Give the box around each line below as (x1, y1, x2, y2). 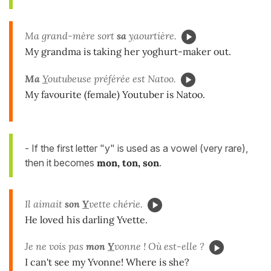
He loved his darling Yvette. (25, 213, 148, 226)
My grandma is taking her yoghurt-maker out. (25, 45, 231, 57)
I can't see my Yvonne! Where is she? (25, 256, 189, 269)
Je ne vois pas (25, 240, 86, 253)
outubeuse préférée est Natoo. (48, 72, 176, 85)
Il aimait (25, 197, 65, 210)
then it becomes (25, 156, 97, 169)
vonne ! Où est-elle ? (114, 240, 204, 253)
